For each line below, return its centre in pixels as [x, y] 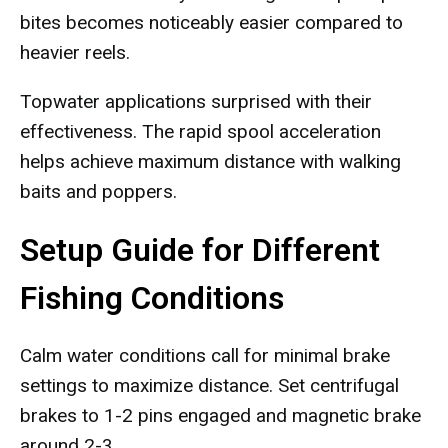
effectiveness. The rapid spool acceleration [200, 131]
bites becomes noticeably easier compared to [211, 22]
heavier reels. [75, 52]
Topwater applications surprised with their [196, 101]
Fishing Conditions [152, 298]
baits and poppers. [98, 191]
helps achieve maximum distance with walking [210, 161]
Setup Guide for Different [200, 250]
